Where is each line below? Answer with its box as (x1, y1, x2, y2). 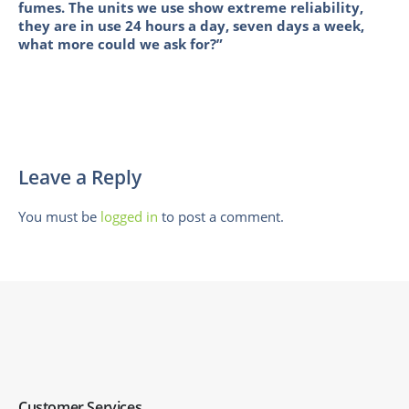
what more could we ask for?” (18, 34, 223, 53)
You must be (18, 206, 100, 225)
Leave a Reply (18, 163, 142, 190)
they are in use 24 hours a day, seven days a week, (18, 16, 364, 35)
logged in (100, 206, 158, 225)
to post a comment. (158, 206, 284, 225)
